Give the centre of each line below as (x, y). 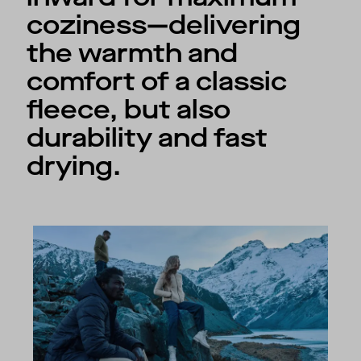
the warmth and (133, 54)
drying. (74, 167)
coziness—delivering (164, 26)
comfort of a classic (157, 82)
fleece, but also (129, 110)
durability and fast (147, 139)
